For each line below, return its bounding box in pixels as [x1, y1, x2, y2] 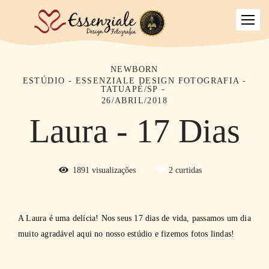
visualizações [89, 165, 138, 175]
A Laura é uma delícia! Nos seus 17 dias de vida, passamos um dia [18, 213, 251, 223]
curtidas [172, 165, 202, 175]
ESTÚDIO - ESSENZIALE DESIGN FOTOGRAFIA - [22, 76, 247, 85]
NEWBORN [110, 64, 159, 74]
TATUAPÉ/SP [100, 84, 159, 94]
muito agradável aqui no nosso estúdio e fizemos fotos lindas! [18, 229, 235, 238]
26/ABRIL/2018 [101, 95, 168, 105]
